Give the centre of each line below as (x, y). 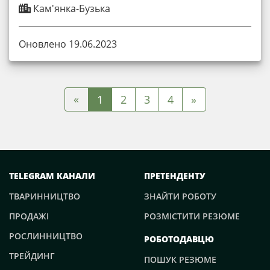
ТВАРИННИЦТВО (45, 196)
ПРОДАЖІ (29, 216)
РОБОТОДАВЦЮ (179, 239)
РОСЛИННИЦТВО (46, 236)
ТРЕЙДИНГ (32, 256)
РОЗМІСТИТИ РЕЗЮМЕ (192, 216)
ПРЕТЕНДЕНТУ (175, 175)
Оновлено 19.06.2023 (68, 44)
